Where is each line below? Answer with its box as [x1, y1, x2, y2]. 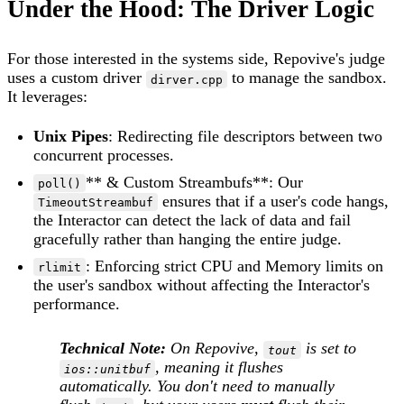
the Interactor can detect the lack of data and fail [33, 210, 352, 229]
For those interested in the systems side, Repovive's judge [7, 50, 385, 69]
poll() [38, 176, 82, 190]
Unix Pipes [33, 126, 109, 145]
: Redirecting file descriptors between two [108, 126, 383, 145]
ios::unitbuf [64, 362, 151, 376]
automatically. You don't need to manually [60, 377, 335, 396]
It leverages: [7, 87, 87, 106]
